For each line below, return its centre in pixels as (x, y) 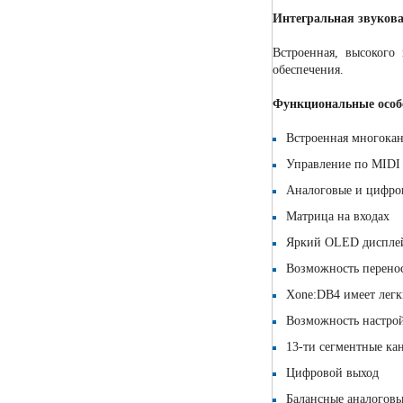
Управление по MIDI (344, 165)
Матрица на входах (338, 217)
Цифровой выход (333, 373)
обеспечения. (309, 70)
